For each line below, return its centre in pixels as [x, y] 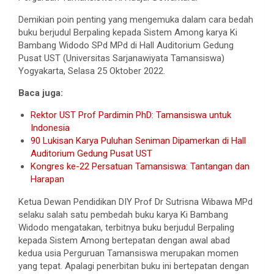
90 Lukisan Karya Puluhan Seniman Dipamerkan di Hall [138, 140]
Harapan [47, 179]
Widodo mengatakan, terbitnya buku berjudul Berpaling [126, 227]
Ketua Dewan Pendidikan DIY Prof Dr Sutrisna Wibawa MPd [135, 202]
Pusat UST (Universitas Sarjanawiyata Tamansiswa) [121, 58]
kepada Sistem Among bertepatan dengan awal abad [124, 240]
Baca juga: [41, 93]
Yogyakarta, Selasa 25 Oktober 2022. [92, 71]
